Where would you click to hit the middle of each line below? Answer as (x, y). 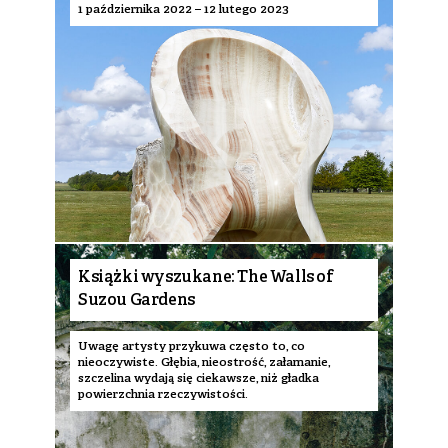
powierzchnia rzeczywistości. (163, 394)
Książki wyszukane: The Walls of (205, 278)
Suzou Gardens (136, 301)
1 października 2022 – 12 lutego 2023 (183, 9)
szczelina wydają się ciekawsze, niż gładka (198, 378)
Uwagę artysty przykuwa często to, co (191, 346)
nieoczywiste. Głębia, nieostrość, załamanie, (204, 362)
